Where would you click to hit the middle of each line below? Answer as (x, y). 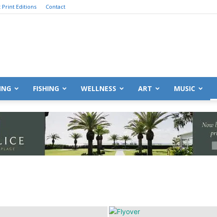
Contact (55, 7)
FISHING (46, 88)
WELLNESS (99, 88)
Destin (118, 77)
